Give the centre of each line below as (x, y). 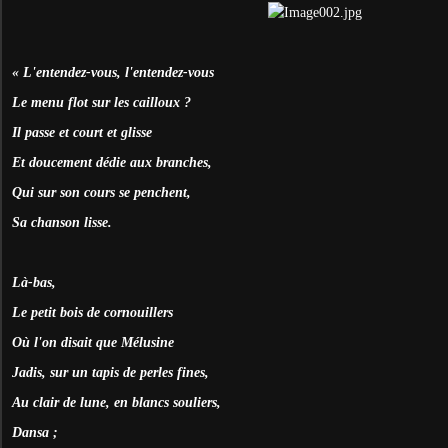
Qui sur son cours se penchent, (101, 192)
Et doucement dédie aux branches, (112, 162)
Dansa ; (35, 432)
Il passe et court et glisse (82, 132)
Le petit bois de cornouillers (92, 312)
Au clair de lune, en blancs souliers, (116, 402)
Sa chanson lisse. (62, 222)
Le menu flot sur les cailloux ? (101, 102)
